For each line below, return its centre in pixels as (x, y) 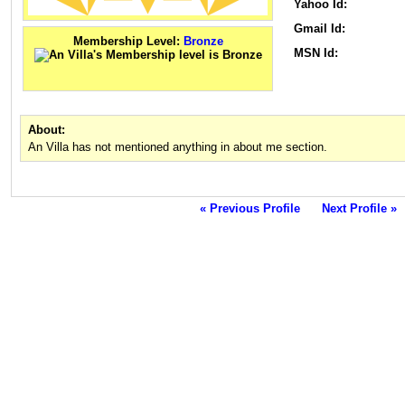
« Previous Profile (250, 209)
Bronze (203, 42)
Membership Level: (128, 42)
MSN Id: (316, 53)
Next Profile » (359, 209)
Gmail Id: (320, 29)
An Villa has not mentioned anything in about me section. (178, 147)
